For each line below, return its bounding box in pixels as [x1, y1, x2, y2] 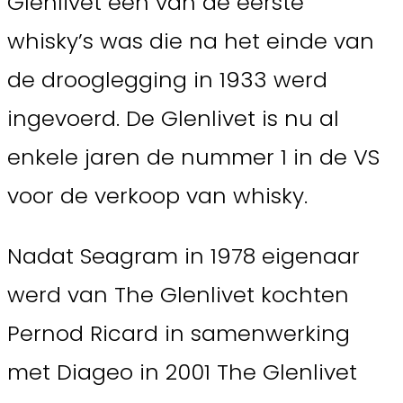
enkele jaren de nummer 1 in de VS [7, 142, 380, 173]
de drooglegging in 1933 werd [7, 65, 327, 95]
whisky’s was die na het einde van [7, 26, 374, 57]
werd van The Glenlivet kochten [7, 280, 349, 310]
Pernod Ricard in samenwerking [7, 318, 350, 349]
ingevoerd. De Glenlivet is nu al [7, 103, 339, 134]
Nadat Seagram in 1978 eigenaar [7, 241, 360, 272]
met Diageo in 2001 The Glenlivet [7, 357, 357, 388]
